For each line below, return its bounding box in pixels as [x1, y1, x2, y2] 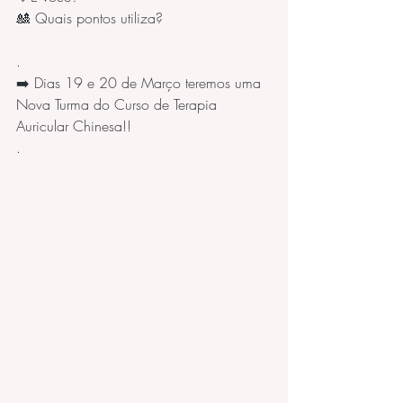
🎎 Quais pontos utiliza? [16, 8, 271, 29]
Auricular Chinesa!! [16, 116, 131, 137]
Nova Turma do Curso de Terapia [16, 94, 221, 115]
